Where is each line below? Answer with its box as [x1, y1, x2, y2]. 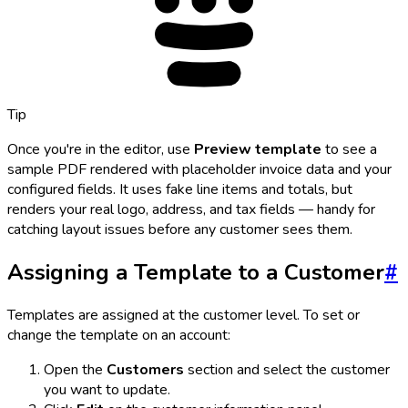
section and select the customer [184, 359, 390, 380]
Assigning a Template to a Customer [7, 257, 384, 287]
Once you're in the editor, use [7, 138, 194, 159]
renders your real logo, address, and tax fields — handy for [7, 199, 375, 219]
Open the [44, 359, 107, 380]
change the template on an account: [7, 324, 230, 345]
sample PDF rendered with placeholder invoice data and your [7, 158, 392, 179]
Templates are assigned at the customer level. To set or [7, 304, 360, 325]
